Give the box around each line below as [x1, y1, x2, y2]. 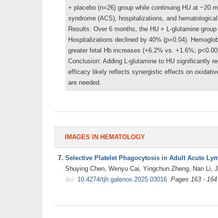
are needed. [68, 78, 101, 86]
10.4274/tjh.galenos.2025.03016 [77, 175, 167, 183]
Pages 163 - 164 [171, 175, 217, 183]
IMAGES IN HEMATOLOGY [65, 133, 145, 141]
